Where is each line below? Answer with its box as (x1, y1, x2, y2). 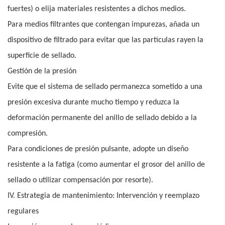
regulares (8, 207, 39, 216)
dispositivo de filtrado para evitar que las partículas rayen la (8, 36, 203, 45)
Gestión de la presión (8, 67, 76, 76)
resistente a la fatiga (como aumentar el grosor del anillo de (8, 161, 205, 169)
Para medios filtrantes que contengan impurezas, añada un (8, 21, 199, 29)
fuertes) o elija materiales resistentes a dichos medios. (8, 5, 186, 14)
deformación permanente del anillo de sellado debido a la (8, 114, 197, 123)
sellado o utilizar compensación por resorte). (8, 176, 153, 185)
